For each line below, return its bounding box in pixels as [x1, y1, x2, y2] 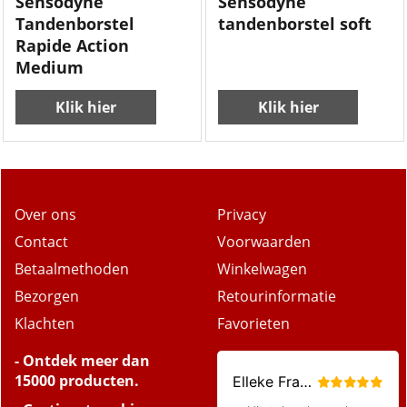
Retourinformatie [217, 286, 336, 306]
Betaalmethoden [15, 259, 129, 279]
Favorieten [217, 313, 290, 333]
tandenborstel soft [218, 13, 372, 35]
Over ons [15, 204, 76, 224]
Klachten [15, 313, 74, 333]
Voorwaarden [217, 232, 311, 252]
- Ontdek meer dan [15, 351, 150, 371]
